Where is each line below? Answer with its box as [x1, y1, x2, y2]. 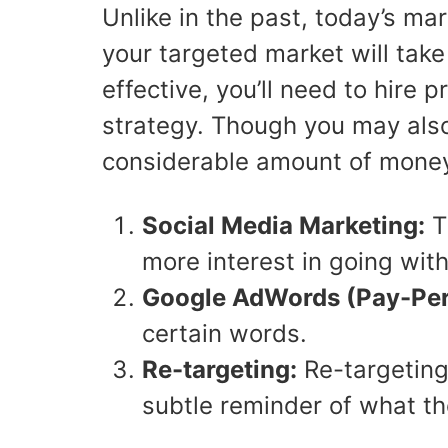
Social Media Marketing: [142, 211, 425, 240]
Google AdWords [142, 283, 340, 312]
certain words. [142, 319, 307, 348]
